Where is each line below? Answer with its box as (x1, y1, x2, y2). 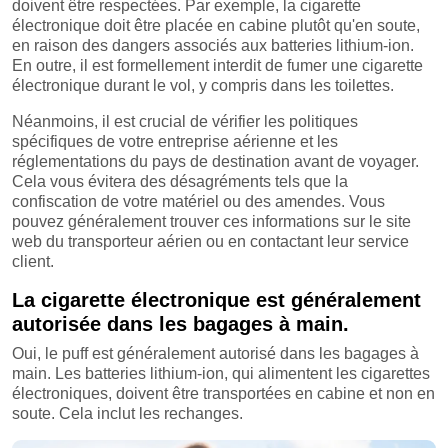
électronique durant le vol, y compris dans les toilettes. (12, 76, 394, 94)
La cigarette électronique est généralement (12, 288, 421, 311)
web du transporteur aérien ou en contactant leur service (12, 232, 409, 250)
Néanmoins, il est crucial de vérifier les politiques (12, 112, 358, 130)
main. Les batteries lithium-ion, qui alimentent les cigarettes (12, 364, 430, 382)
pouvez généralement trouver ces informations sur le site (12, 212, 411, 230)
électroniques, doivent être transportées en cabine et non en (12, 384, 435, 402)
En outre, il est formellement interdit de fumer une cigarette (12, 56, 423, 74)
